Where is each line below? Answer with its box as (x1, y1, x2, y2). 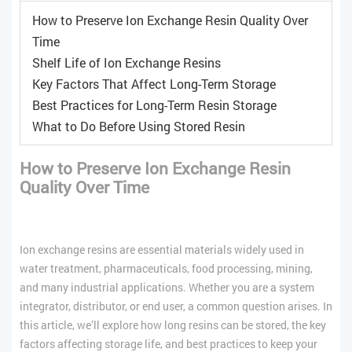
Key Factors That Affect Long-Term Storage (32, 75, 276, 92)
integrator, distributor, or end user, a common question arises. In (20, 298, 332, 313)
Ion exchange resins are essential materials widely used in (20, 241, 304, 257)
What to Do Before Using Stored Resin (32, 117, 245, 134)
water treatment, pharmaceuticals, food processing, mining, (20, 260, 313, 276)
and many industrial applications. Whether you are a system (20, 279, 314, 295)
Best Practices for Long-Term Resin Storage (32, 96, 277, 113)
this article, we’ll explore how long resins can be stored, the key (20, 317, 326, 332)
